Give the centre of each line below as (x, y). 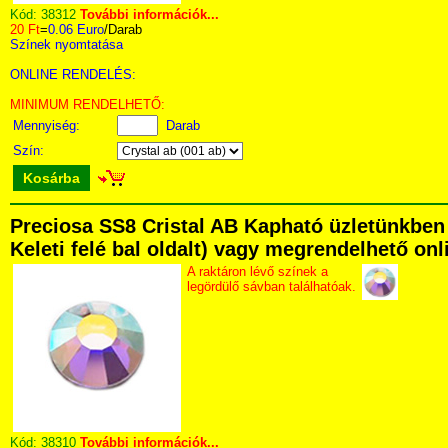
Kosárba (51, 178)
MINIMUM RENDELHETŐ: (87, 104)
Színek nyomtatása (66, 44)
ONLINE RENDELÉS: (73, 74)
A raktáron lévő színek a (257, 271)
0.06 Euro (76, 29)
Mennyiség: (48, 125)
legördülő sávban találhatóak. (271, 286)
